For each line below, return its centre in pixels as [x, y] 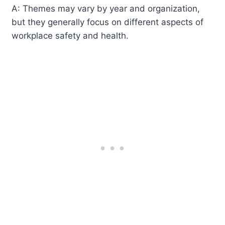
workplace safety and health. [70, 35]
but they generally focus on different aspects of [108, 22]
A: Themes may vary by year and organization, [106, 8]
